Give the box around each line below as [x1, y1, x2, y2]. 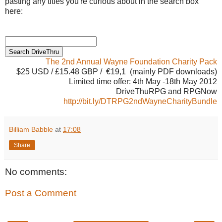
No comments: [5, 166, 67, 177]
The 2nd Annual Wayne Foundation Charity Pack [46, 57, 217, 66]
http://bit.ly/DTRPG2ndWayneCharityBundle [63, 97, 217, 106]
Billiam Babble [9, 125, 53, 133]
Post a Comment [5, 188, 76, 199]
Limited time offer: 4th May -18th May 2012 [69, 77, 217, 86]
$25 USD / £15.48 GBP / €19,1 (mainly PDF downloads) [16, 67, 217, 76]
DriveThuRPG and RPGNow [116, 87, 217, 96]
